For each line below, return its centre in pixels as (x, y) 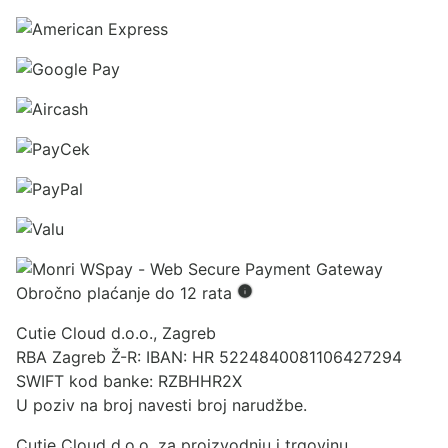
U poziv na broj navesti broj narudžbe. (161, 405)
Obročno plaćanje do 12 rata (126, 293)
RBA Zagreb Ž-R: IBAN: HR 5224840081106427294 (209, 357)
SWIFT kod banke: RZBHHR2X (129, 381)
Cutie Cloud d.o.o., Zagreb (116, 333)
